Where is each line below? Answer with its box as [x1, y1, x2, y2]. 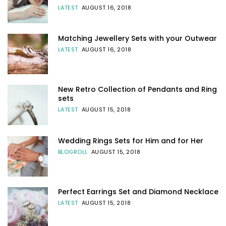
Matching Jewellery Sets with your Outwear [58, 33, 217, 44]
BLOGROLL [58, 147, 88, 156]
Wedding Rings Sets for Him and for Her [58, 135, 203, 146]
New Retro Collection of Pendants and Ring [58, 84, 217, 95]
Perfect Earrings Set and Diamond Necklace [58, 186, 218, 197]
